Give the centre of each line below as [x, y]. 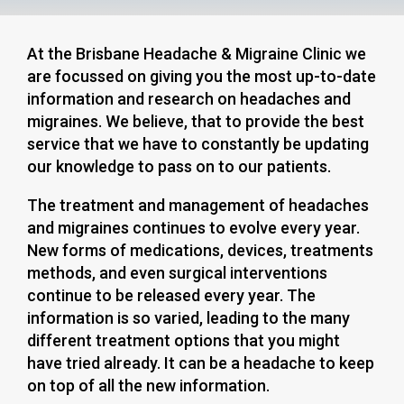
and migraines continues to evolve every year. [193, 228]
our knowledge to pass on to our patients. [179, 167]
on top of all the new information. [148, 386]
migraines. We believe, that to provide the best [196, 122]
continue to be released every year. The [171, 296]
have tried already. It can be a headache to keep [201, 363]
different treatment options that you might [184, 341]
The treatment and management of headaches [198, 206]
